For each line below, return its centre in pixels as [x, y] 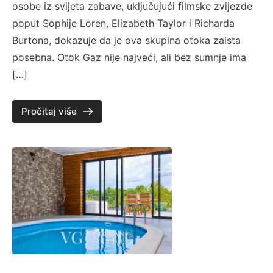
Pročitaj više [49, 111]
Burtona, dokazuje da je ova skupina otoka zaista [126, 40]
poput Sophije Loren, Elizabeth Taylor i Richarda [123, 23]
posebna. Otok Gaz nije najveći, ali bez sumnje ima [129, 57]
